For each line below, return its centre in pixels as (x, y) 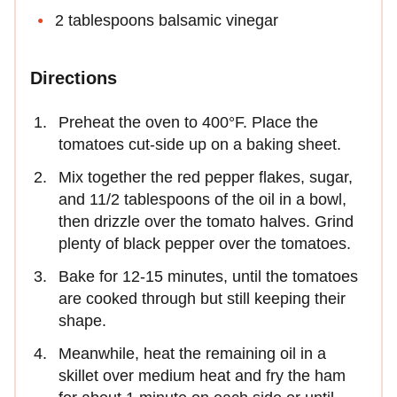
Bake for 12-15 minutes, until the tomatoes (208, 277)
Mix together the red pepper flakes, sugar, (206, 178)
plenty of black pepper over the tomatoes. (205, 244)
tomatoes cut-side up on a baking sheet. (200, 145)
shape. (82, 321)
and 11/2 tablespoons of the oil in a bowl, (202, 200)
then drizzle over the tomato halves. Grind (206, 222)
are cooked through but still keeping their (202, 299)
